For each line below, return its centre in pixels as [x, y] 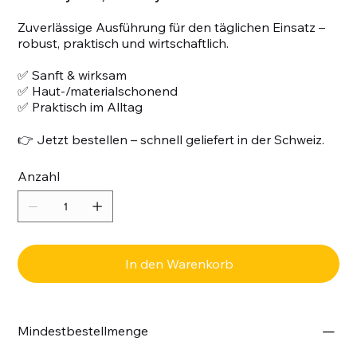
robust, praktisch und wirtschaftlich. [124, 43]
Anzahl [39, 176]
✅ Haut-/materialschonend [98, 90]
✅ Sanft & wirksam [73, 75]
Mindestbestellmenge [83, 330]
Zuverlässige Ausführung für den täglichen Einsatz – [172, 27]
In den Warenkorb [179, 263]
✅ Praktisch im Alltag [80, 106]
